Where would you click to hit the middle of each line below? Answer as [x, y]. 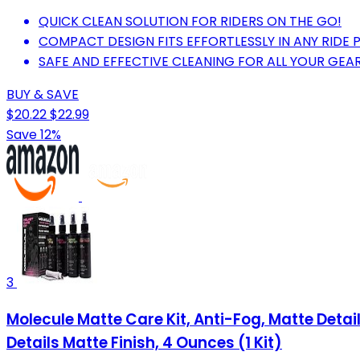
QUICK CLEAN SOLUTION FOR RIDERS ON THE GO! [190, 22]
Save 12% [34, 135]
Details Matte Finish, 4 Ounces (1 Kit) [144, 342]
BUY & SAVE [43, 95]
